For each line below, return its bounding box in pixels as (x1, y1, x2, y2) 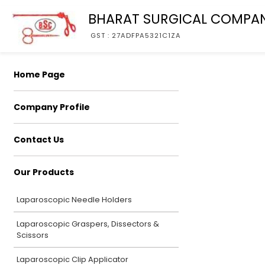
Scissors (17, 230, 49, 240)
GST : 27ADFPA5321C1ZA (91, 31, 181, 40)
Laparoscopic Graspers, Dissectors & (17, 219, 159, 229)
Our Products (14, 166, 74, 178)
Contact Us (14, 134, 64, 146)
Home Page (14, 69, 65, 80)
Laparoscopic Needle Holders (17, 195, 132, 205)
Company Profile (14, 101, 90, 113)
